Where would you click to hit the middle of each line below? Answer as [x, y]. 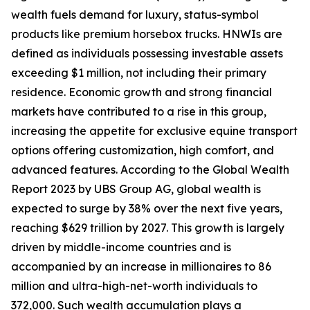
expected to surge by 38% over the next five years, [147, 209]
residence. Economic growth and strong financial [142, 92]
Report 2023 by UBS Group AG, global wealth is [136, 189]
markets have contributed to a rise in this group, [139, 112]
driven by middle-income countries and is [121, 247]
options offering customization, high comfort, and [143, 151]
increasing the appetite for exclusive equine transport [154, 131]
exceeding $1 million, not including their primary [139, 73]
